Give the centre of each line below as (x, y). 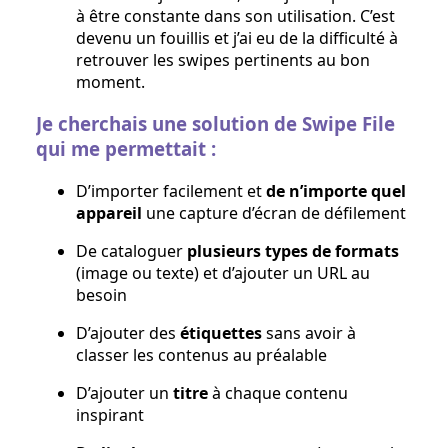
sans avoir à (309, 333)
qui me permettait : (126, 149)
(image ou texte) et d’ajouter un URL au (223, 273)
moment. (110, 81)
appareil (109, 213)
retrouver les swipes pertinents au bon (223, 59)
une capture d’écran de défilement (274, 213)
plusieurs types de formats (293, 251)
